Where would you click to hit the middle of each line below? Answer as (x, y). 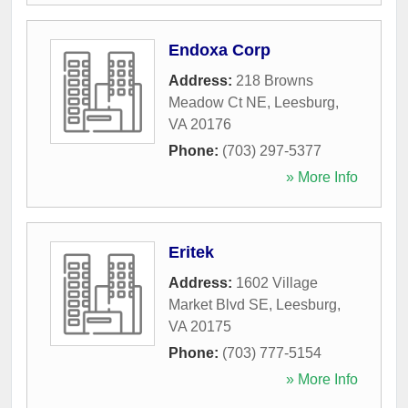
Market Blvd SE (219, 304)
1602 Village (277, 282)
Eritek (191, 252)
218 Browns (275, 80)
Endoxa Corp (219, 50)
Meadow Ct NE (218, 102)
